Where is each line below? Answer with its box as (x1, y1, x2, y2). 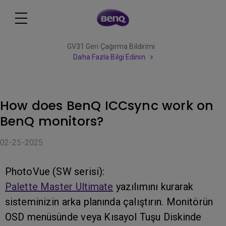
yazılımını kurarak (113, 181, 194, 193)
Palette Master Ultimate (5, 181, 114, 193)
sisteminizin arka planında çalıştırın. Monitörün (5, 196, 213, 208)
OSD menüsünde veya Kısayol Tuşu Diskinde (5, 211, 202, 223)
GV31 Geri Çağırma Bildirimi (67, 42, 155, 50)
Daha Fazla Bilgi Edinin (73, 53, 145, 61)
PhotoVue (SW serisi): (5, 165, 105, 178)
